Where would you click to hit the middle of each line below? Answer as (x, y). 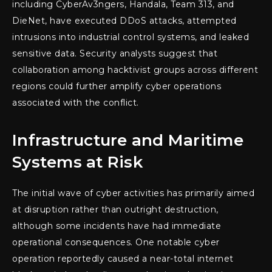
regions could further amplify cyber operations (117, 87)
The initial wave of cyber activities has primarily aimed (133, 193)
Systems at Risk (77, 162)
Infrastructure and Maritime (128, 141)
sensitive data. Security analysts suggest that (115, 54)
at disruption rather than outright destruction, (115, 210)
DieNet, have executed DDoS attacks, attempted (124, 21)
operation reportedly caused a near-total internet (123, 259)
